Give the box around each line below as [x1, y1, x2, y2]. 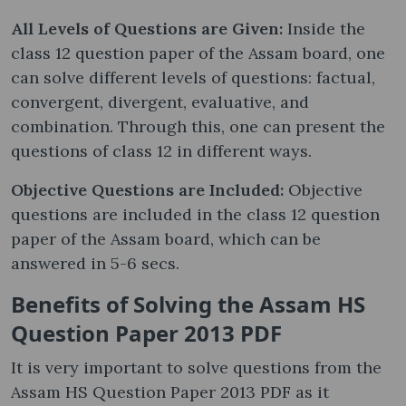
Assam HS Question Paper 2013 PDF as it [11, 381, 329, 402]
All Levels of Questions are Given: [11, 17, 287, 39]
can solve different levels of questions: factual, [11, 66, 375, 88]
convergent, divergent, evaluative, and [11, 91, 309, 112]
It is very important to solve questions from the [11, 356, 382, 378]
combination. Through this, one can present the [11, 115, 385, 137]
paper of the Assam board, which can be [11, 227, 321, 249]
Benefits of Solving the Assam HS [11, 288, 365, 319]
